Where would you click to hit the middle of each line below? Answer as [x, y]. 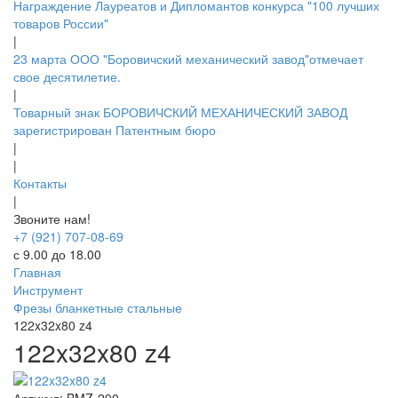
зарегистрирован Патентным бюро [115, 129]
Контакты [40, 183]
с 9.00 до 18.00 [57, 254]
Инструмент [48, 289]
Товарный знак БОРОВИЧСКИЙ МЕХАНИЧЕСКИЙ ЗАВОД [180, 111]
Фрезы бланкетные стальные [98, 307]
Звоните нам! [52, 218]
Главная [37, 271]
